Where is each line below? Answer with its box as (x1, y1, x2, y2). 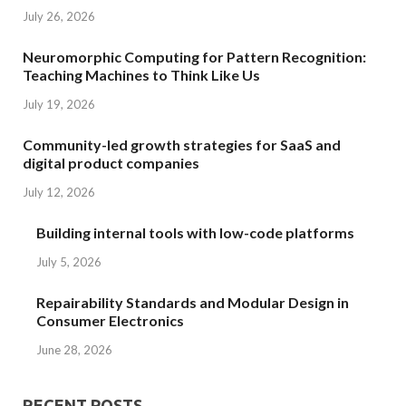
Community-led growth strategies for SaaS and (23, 136, 341, 154)
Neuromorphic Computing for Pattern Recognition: (23, 48, 366, 66)
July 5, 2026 (36, 254, 101, 269)
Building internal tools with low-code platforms (36, 223, 354, 241)
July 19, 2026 (23, 97, 95, 112)
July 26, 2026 (23, 9, 95, 24)
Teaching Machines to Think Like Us (23, 66, 260, 84)
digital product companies (23, 154, 199, 172)
